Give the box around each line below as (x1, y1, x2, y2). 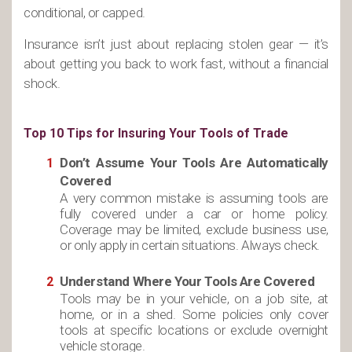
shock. (24, 75, 60, 91)
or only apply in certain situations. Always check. (60, 237, 321, 253)
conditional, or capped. (24, 5, 145, 20)
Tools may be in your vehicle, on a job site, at (60, 291, 328, 306)
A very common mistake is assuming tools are (60, 190, 328, 206)
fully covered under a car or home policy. (60, 206, 328, 222)
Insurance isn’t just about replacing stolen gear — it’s (24, 36, 328, 52)
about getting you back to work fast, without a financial (24, 56, 328, 71)
